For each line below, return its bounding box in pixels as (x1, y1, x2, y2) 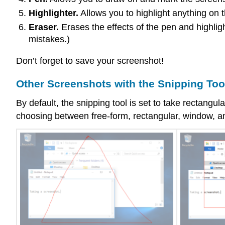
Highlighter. (28, 8, 78, 18)
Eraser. (28, 22, 59, 33)
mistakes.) (28, 34, 70, 45)
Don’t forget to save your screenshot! (16, 55, 164, 66)
